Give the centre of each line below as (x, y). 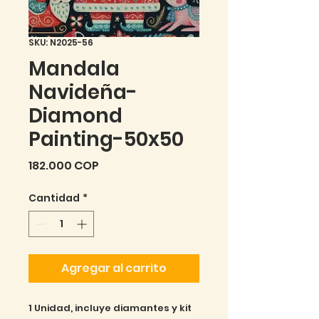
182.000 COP (64, 165)
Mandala (74, 68)
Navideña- (83, 92)
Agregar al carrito (114, 268)
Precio (117, 164)
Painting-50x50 (106, 139)
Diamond (75, 115)
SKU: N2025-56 (61, 42)
